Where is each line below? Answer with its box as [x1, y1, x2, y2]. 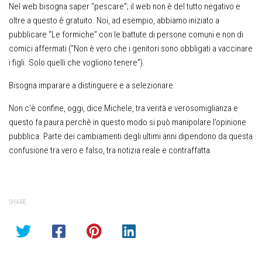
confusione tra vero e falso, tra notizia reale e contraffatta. [9, 144, 212, 156]
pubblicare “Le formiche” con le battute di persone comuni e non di [9, 29, 243, 40]
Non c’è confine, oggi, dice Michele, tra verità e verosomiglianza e [9, 102, 238, 113]
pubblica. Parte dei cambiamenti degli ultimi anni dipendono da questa [9, 130, 253, 142]
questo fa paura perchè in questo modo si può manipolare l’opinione [9, 116, 246, 127]
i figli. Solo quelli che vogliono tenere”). [9, 57, 145, 68]
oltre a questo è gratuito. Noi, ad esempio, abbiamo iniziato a [9, 15, 219, 26]
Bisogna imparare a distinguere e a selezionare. [9, 80, 175, 91]
